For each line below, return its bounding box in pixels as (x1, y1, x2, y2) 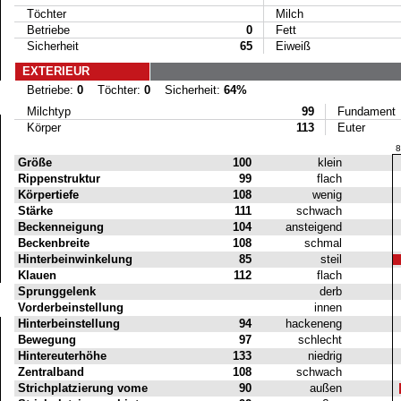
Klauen (17, 269, 56, 282)
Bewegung (17, 333, 76, 346)
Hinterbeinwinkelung (17, 252, 132, 266)
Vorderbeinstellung (17, 301, 124, 314)
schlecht (297, 333, 346, 346)
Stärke (17, 204, 53, 218)
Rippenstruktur (17, 172, 100, 185)
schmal (303, 236, 346, 250)
